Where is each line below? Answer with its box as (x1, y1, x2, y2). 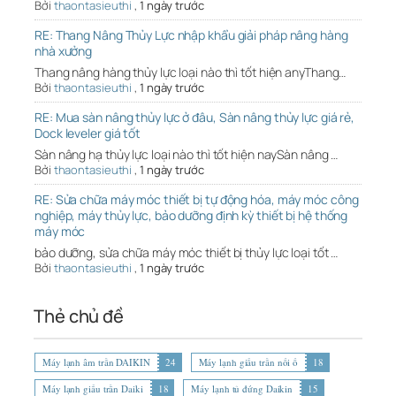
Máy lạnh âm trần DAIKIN (42, 355, 150, 369)
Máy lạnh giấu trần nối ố (198, 355, 299, 369)
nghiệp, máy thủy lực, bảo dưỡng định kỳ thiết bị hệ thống (34, 207, 348, 225)
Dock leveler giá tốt (34, 125, 141, 142)
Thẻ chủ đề (34, 304, 124, 329)
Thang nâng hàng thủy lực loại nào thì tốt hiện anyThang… (34, 64, 346, 81)
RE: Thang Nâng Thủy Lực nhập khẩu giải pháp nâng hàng (34, 27, 348, 44)
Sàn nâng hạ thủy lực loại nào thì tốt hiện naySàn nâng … (34, 146, 339, 164)
